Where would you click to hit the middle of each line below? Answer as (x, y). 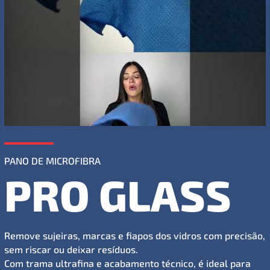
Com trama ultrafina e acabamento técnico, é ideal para (127, 263)
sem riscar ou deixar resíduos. (71, 249)
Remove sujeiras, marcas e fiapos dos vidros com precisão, (135, 235)
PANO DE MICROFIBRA (52, 160)
